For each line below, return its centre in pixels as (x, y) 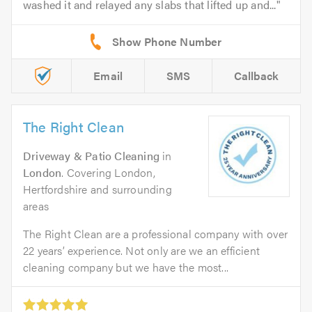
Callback (256, 76)
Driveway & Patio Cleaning (91, 156)
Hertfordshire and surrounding (97, 189)
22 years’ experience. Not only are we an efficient (142, 251)
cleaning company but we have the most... (126, 267)
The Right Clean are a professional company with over (156, 234)
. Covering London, (108, 173)
